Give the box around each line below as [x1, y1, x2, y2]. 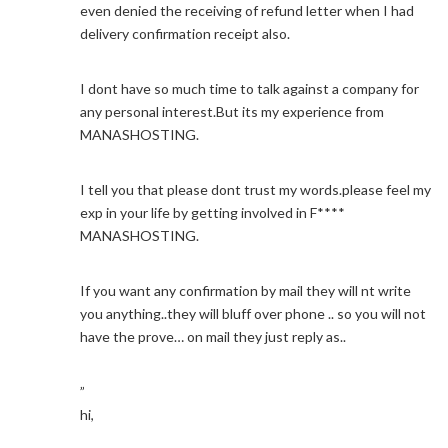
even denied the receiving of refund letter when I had [80, 2, 414, 19]
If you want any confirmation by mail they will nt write [80, 282, 411, 299]
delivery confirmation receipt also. [80, 25, 290, 42]
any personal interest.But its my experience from [80, 103, 384, 120]
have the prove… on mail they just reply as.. [80, 328, 346, 345]
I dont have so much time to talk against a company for [80, 80, 419, 97]
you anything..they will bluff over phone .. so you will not [80, 305, 426, 322]
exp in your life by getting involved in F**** [80, 204, 345, 221]
